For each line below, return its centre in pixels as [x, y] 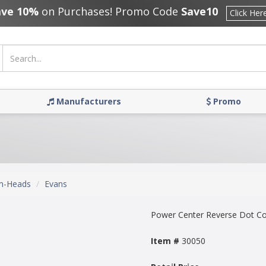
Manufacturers [87, 101]
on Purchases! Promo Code [110, 12]
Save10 [199, 12]
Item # [165, 240]
